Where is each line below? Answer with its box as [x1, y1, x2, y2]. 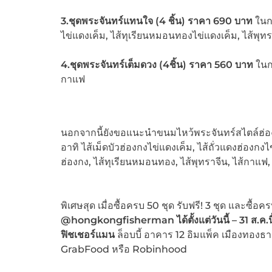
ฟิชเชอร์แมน [60, 229, 115, 241]
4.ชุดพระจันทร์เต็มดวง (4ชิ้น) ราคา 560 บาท [60, 59, 253, 71]
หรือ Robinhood [111, 243, 187, 256]
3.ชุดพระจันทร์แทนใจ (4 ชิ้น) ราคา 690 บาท [60, 15, 255, 27]
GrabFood [60, 243, 109, 256]
